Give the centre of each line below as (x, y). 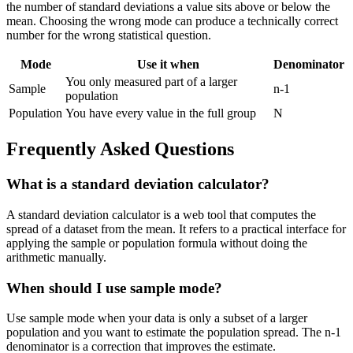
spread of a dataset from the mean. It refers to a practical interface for (176, 229)
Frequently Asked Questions (120, 149)
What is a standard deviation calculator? (138, 184)
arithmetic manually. (56, 257)
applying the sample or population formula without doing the (157, 243)
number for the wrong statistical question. (109, 35)
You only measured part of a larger (151, 82)
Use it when (168, 65)
